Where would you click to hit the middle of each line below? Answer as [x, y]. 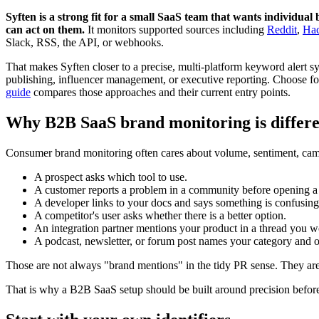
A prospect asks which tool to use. [111, 177]
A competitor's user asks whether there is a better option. [160, 215]
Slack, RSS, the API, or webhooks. [85, 43]
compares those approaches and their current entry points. [161, 93]
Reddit [282, 30]
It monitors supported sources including [176, 30]
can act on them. [45, 30]
